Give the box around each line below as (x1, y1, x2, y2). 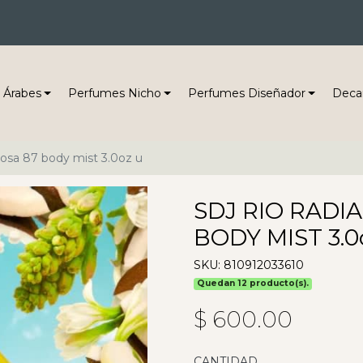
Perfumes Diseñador (187, 85, 305, 100)
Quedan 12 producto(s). (197, 278, 310, 289)
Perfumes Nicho (67, 85, 161, 100)
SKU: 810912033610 (194, 258, 304, 273)
